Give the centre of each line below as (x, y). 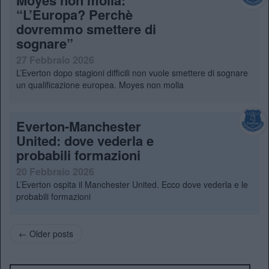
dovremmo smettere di (86, 29)
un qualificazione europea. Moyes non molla (100, 84)
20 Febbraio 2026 (55, 171)
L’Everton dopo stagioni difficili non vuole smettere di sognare (132, 72)
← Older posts (46, 233)
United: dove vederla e (85, 140)
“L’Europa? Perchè (74, 14)
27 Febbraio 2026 (55, 59)
